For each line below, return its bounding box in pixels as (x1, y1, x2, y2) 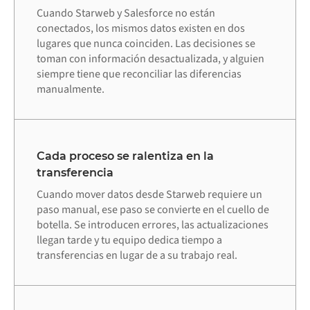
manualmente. (37, 81, 104, 97)
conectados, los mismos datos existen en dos (37, 20, 245, 36)
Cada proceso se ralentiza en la (37, 149, 214, 163)
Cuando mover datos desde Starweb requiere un (37, 187, 262, 203)
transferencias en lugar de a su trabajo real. (37, 248, 237, 264)
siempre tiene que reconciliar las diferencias (37, 66, 241, 82)
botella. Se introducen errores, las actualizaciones (37, 217, 268, 233)
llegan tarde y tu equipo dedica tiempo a (37, 232, 222, 248)
